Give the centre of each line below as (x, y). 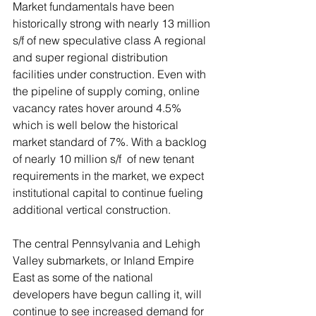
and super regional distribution (92, 57)
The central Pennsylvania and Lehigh (108, 243)
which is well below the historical (97, 125)
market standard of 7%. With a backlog (111, 142)
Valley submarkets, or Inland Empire (105, 260)
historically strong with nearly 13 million (113, 23)
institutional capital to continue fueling (109, 193)
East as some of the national (84, 277)
